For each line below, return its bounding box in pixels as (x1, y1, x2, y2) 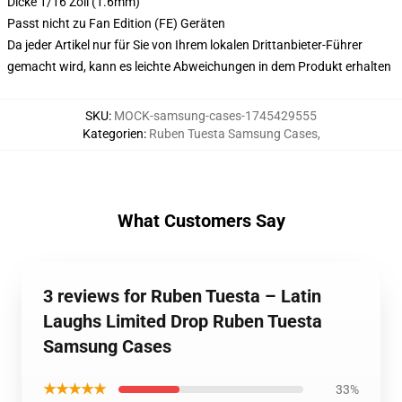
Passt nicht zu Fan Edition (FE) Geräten (7, 16, 225, 31)
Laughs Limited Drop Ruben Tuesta (43, 310, 322, 332)
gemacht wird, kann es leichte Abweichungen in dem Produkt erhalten (7, 59, 391, 74)
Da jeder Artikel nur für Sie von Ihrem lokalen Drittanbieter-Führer (7, 38, 363, 52)
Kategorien (82, 127, 144, 141)
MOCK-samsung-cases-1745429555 (114, 109, 317, 123)
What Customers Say (117, 210, 285, 232)
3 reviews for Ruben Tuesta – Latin (43, 285, 321, 307)
